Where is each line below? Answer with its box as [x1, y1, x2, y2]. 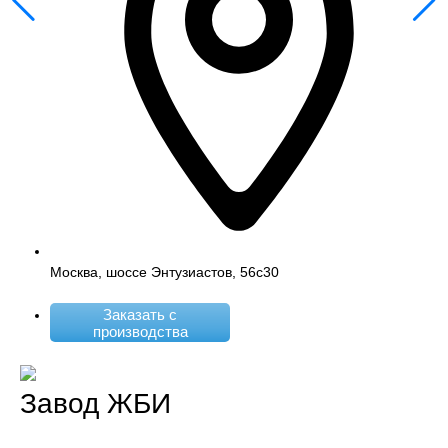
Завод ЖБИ [20, 388, 171, 419]
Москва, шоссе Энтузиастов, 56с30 [50, 264, 279, 280]
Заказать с [103, 305, 177, 323]
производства [92, 322, 188, 340]
